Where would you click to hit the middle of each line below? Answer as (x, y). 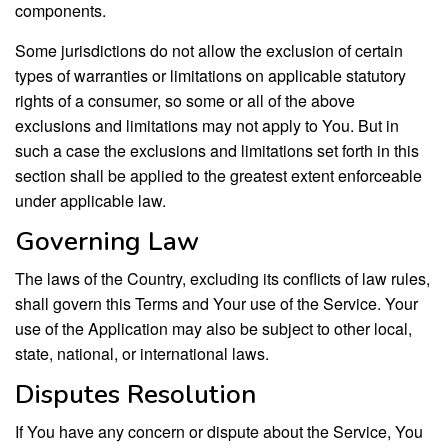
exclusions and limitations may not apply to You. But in (207, 125)
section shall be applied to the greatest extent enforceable (218, 175)
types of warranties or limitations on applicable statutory (210, 75)
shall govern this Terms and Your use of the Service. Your (216, 303)
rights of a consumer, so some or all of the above (185, 100)
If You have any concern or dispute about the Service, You (219, 431)
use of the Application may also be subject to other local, (213, 328)
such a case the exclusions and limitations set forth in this (217, 150)
